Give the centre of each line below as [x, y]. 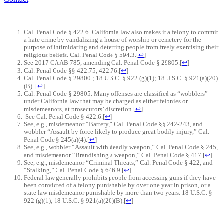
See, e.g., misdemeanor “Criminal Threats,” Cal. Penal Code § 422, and [118, 163]
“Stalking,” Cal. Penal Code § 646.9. [73, 171]
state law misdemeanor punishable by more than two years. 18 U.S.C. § [118, 193]
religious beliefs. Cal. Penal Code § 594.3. [80, 55]
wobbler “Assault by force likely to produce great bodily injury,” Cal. [116, 132]
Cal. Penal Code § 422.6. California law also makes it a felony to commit [121, 32]
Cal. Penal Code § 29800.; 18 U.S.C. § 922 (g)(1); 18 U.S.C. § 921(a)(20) [121, 79]
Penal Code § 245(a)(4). [55, 140]
